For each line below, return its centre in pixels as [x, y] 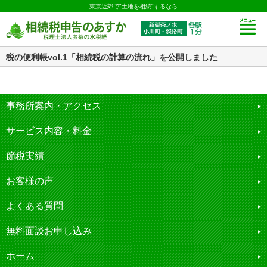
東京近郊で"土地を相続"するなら [133, 6]
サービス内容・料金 [49, 131]
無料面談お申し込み [49, 231]
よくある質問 [35, 206]
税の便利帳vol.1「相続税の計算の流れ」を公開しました [112, 57]
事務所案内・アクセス [54, 106]
